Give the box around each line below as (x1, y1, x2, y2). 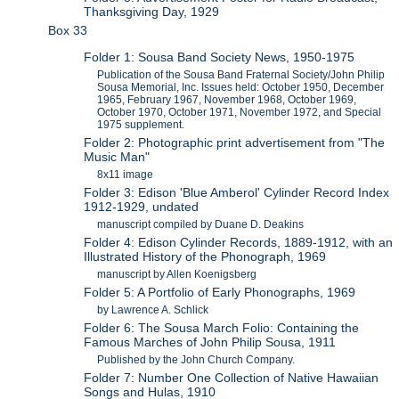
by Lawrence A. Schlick (97, 304, 209, 317)
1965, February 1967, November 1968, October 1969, (97, 94, 357, 107)
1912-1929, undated (84, 199, 199, 215)
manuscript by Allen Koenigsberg (97, 268, 257, 281)
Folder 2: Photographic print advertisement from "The (84, 135, 386, 151)
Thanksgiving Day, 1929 (84, 4, 220, 19)
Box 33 (48, 23, 88, 37)
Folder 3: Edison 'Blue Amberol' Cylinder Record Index (84, 185, 390, 200)
